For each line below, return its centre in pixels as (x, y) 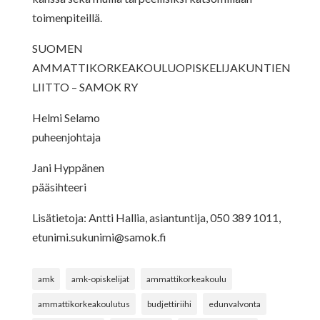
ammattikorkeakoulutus (84, 304)
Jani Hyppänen (68, 167)
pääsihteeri (59, 186)
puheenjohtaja (66, 136)
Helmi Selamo (66, 117)
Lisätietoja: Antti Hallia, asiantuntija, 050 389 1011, (156, 217)
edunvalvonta (234, 304)
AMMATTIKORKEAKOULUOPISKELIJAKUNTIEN (161, 67)
